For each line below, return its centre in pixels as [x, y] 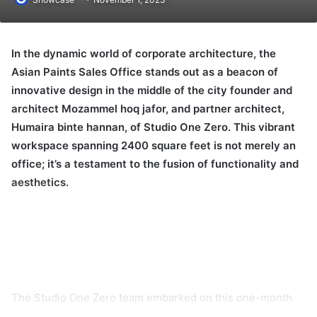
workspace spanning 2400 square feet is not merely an [154, 145]
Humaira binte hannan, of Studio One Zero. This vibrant [153, 127]
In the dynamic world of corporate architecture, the [144, 53]
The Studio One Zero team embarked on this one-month [152, 298]
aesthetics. [40, 182]
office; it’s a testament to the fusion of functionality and [155, 164]
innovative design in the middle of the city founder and [152, 90]
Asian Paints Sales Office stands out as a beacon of [145, 72]
